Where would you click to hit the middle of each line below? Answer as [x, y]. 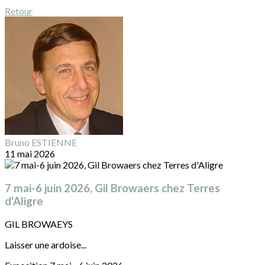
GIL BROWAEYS [39, 224]
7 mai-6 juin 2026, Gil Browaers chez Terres [112, 188]
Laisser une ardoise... [46, 245]
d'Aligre [24, 201]
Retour [19, 11]
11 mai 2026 [30, 153]
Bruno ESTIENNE [41, 142]
